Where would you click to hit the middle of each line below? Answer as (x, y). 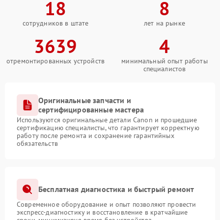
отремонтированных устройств (55, 61)
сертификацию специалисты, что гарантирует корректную (108, 127)
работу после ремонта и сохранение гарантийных (96, 135)
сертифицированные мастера (91, 109)
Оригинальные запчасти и (85, 100)
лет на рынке (165, 23)
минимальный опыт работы (165, 61)
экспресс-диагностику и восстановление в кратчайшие (102, 212)
